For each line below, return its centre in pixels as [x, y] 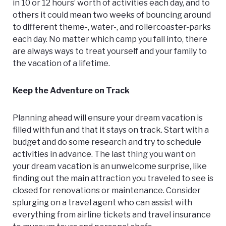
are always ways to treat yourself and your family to [110, 51]
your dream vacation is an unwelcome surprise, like [110, 166]
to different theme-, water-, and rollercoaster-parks [112, 27]
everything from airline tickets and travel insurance [112, 215]
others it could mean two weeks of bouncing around [112, 15]
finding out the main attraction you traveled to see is [113, 179]
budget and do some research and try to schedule [107, 142]
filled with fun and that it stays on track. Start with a [111, 130]
